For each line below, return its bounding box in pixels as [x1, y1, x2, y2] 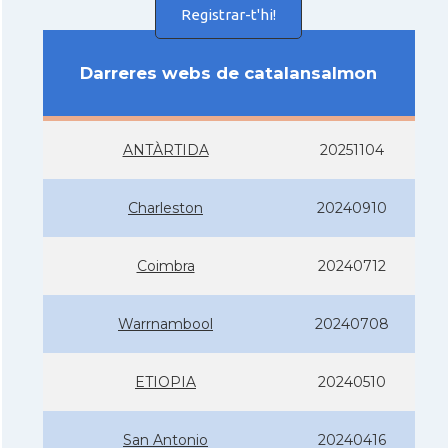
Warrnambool [118, 314, 213, 333]
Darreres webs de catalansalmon [80, 62, 377, 83]
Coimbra [136, 256, 195, 275]
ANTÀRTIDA [122, 140, 209, 159]
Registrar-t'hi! [181, 5, 276, 23]
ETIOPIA [135, 372, 196, 391]
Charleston [128, 198, 203, 217]
